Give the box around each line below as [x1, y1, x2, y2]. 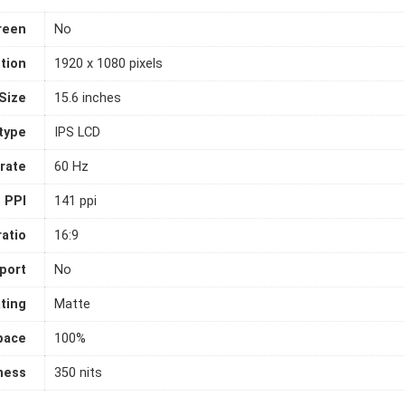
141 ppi [54, 193, 97, 209]
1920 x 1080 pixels [54, 55, 163, 71]
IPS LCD [54, 124, 100, 140]
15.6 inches [54, 89, 121, 106]
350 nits [54, 364, 102, 381]
